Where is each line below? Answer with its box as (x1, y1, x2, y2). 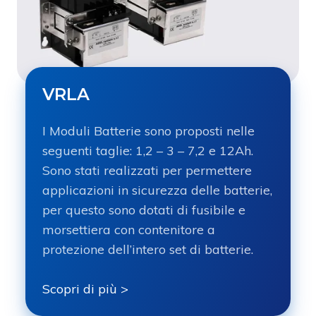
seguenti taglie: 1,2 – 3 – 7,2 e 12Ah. (42, 142, 253, 159)
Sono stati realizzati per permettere (42, 162, 252, 178)
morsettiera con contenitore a (42, 221, 215, 238)
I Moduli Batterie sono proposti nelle (42, 122, 255, 139)
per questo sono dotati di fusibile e (42, 201, 245, 218)
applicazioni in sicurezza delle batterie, (42, 181, 272, 198)
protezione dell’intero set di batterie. (42, 241, 253, 257)
